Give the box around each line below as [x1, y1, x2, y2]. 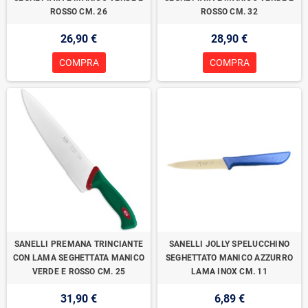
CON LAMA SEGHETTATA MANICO [12, 253, 145, 263]
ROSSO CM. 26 [50, 7, 107, 16]
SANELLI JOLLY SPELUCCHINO [168, 239, 289, 249]
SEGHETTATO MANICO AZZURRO [165, 253, 293, 263]
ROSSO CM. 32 [201, 7, 258, 16]
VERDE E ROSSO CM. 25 [32, 267, 126, 276]
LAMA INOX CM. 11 [191, 267, 267, 276]
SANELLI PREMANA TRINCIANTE [14, 239, 144, 249]
